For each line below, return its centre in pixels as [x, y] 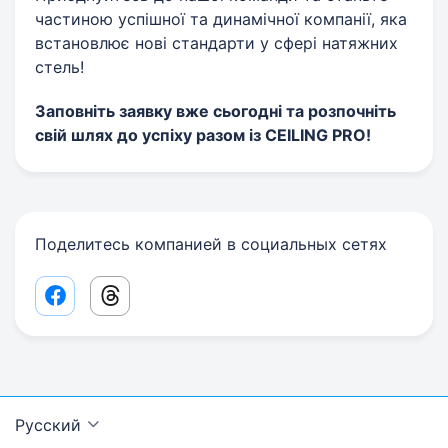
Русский [48, 425]
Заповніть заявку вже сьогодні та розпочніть [215, 111]
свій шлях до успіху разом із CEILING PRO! [203, 135]
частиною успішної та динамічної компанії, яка [221, 19]
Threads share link [179, 302]
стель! [59, 67]
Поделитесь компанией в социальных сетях [211, 244]
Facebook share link [130, 302]
